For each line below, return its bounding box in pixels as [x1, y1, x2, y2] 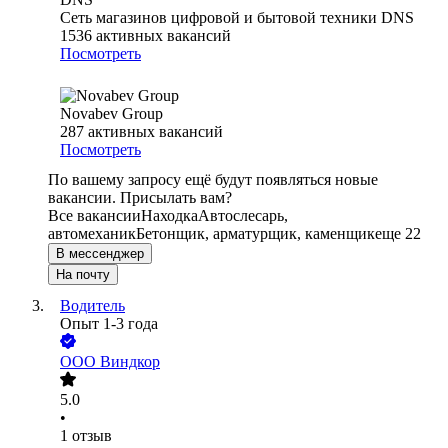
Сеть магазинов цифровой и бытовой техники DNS [60, 9, 414, 27]
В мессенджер [56, 246, 144, 262]
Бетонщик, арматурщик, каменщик [136, 225, 375, 243]
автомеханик [48, 225, 136, 243]
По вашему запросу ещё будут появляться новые [48, 171, 378, 189]
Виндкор [100, 353, 160, 371]
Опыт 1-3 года [60, 315, 158, 333]
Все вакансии [48, 207, 141, 225]
